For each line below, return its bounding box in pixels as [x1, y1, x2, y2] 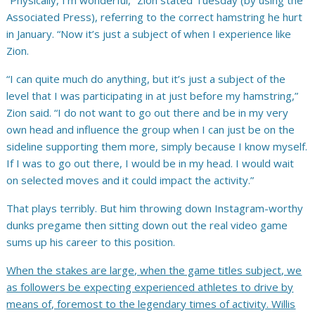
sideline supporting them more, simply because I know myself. [6, 139, 308, 154]
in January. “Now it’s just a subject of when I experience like [6, 27, 292, 41]
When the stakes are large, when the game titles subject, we [6, 263, 302, 278]
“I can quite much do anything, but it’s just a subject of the [6, 72, 286, 86]
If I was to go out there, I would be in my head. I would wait [6, 156, 295, 171]
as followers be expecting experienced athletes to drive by [6, 280, 294, 295]
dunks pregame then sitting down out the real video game [6, 218, 288, 233]
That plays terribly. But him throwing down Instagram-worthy [6, 201, 304, 216]
